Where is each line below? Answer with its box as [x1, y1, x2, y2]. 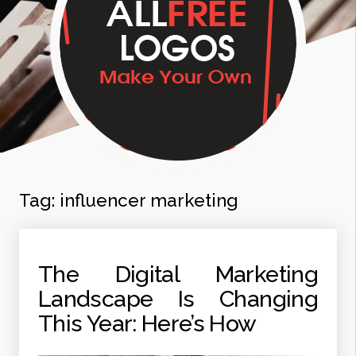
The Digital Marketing [38, 261, 318, 288]
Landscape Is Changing [38, 285, 318, 312]
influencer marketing [60, 190, 238, 211]
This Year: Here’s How [38, 310, 257, 337]
